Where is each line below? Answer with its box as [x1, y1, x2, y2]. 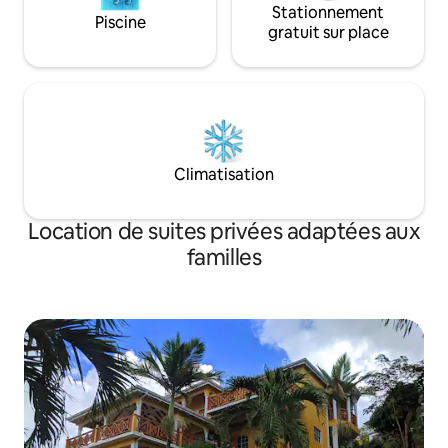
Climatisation [174, 163, 274, 185]
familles [186, 242, 262, 272]
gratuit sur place [267, 21, 389, 43]
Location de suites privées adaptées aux [27, 216, 421, 246]
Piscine [94, 11, 146, 33]
